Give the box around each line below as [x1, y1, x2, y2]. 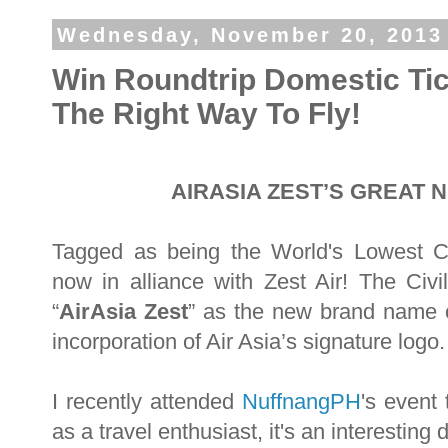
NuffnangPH [242, 389, 361, 415]
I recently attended [52, 389, 242, 415]
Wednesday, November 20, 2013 [56, 23, 443, 46]
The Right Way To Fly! [52, 96, 361, 130]
